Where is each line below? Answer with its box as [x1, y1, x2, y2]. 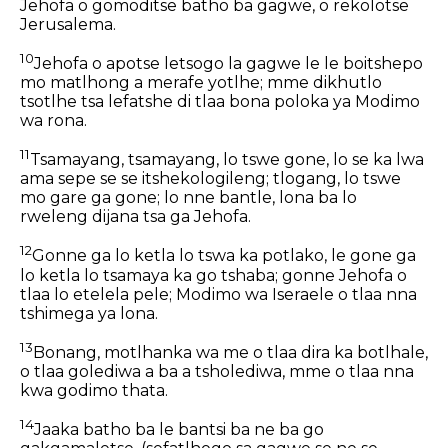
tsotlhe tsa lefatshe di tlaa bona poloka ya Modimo [20, 92, 420, 112]
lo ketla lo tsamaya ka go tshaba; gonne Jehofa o [20, 265, 407, 285]
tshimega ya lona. [20, 303, 158, 323]
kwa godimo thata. [20, 381, 168, 401]
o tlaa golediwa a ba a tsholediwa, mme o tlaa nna [20, 362, 414, 382]
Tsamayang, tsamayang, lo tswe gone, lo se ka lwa [30, 150, 424, 170]
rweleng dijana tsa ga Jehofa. [20, 207, 251, 227]
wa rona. [20, 111, 87, 131]
